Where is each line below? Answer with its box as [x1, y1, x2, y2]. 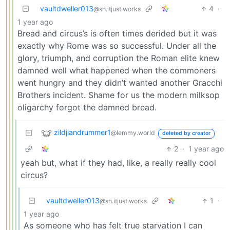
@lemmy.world [111, 129, 155, 137]
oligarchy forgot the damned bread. [17, 102, 157, 113]
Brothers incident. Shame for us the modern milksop [17, 90, 220, 101]
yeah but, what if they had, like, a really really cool [21, 158, 216, 168]
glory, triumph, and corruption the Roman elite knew [17, 53, 220, 64]
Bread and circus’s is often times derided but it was [17, 28, 217, 39]
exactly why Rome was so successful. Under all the [17, 41, 216, 51]
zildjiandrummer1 [54, 128, 111, 137]
